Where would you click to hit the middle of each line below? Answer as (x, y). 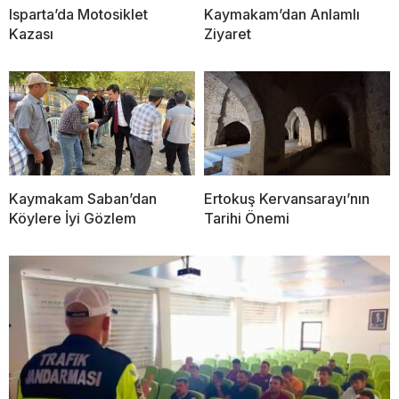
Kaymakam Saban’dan (83, 199)
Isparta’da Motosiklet (78, 14)
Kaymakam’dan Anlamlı (282, 14)
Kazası (31, 33)
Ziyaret (228, 33)
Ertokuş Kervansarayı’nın (287, 199)
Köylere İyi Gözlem (73, 219)
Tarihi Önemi (247, 219)
